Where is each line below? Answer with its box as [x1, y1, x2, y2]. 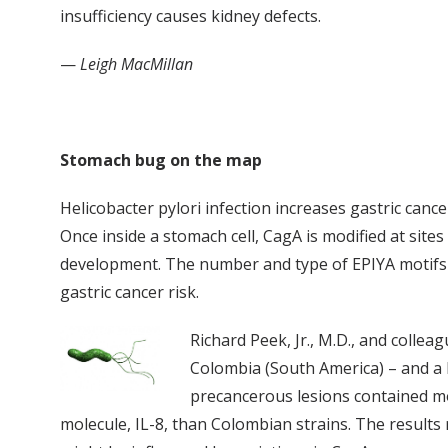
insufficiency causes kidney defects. [60, 4, 321, 27]
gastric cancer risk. [60, 280, 199, 303]
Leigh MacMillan [80, 52, 193, 75]
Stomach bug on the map [60, 148, 262, 171]
